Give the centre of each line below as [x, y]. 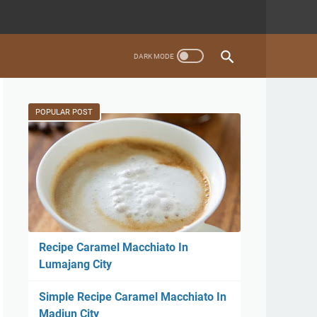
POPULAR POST [64, 112]
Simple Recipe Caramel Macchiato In [133, 297]
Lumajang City [75, 264]
